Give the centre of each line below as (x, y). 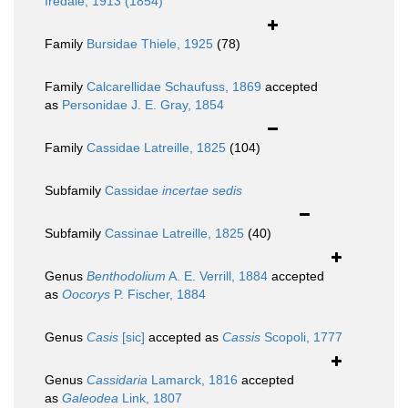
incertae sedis (202, 191)
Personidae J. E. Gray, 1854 (143, 105)
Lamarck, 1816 (193, 380)
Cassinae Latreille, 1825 (174, 234)
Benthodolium (126, 276)
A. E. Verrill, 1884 (217, 276)
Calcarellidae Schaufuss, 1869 (174, 87)
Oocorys (86, 295)
